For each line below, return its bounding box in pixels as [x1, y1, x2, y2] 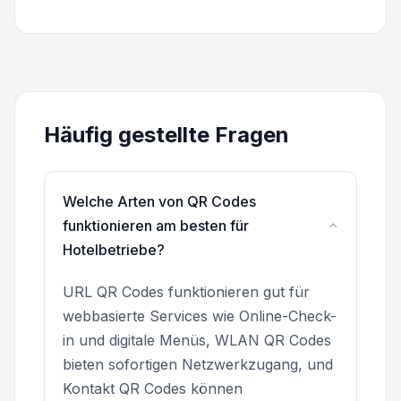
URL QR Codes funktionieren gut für [63, 282, 310, 301]
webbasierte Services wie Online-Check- [63, 306, 337, 325]
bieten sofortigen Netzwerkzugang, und [63, 354, 333, 373]
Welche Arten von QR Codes [63, 192, 256, 210]
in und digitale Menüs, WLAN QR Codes [63, 330, 331, 349]
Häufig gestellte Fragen [44, 121, 289, 148]
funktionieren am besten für [63, 216, 249, 235]
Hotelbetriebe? [63, 240, 165, 259]
